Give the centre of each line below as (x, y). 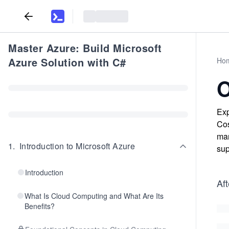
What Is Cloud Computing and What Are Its (94, 196)
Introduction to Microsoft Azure (77, 146)
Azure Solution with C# (67, 62)
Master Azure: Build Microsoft (85, 48)
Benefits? (39, 206)
